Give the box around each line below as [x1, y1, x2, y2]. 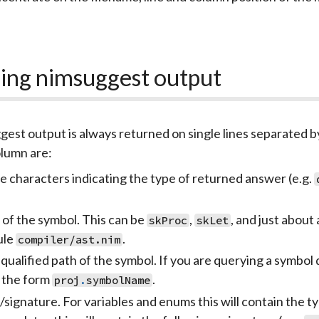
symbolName [86, 273, 151, 288]
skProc [149, 213, 188, 227]
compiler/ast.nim [18, 232, 121, 246]
